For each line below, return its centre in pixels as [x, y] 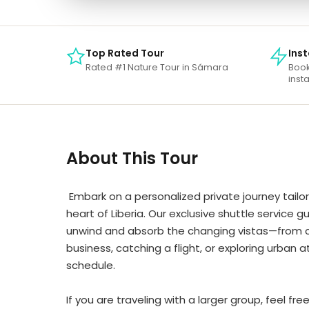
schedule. [91, 265]
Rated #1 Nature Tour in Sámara [157, 67]
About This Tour [132, 158]
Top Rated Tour [125, 53]
